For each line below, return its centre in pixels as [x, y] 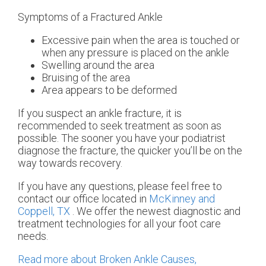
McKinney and [182, 198]
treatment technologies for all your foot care [119, 223]
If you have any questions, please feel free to [120, 186]
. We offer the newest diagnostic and [156, 211]
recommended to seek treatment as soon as [120, 125]
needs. [33, 236]
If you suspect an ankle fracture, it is [100, 113]
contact [37, 198]
